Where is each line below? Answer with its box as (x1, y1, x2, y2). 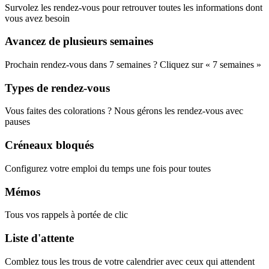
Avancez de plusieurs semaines (5, 35, 153, 48)
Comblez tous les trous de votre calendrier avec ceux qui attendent (5, 256, 255, 267)
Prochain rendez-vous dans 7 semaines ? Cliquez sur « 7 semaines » (5, 59, 261, 70)
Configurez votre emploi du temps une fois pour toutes (5, 163, 211, 174)
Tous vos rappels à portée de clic (5, 210, 128, 220)
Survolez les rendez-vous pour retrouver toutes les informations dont (5, 2, 262, 13)
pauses (5, 116, 30, 127)
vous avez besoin (5, 13, 70, 23)
